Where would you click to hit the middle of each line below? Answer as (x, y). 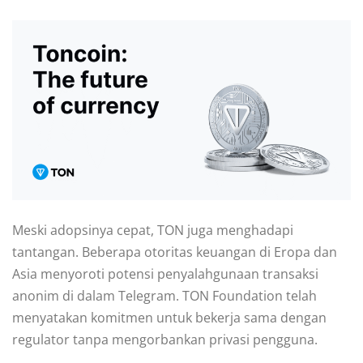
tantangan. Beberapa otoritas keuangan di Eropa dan (175, 252)
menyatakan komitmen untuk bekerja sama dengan (169, 318)
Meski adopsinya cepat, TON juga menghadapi (153, 231)
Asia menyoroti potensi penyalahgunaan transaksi (165, 274)
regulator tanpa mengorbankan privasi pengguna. (165, 340)
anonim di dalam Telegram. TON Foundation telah (164, 296)
